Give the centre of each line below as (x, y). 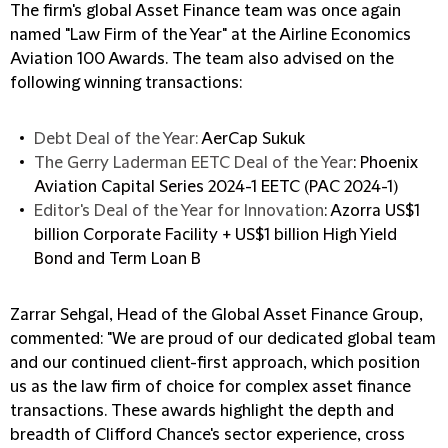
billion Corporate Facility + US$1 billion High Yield (215, 235)
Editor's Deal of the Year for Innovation (179, 211)
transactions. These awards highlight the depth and (202, 411)
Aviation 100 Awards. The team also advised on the (202, 59)
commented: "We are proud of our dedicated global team (223, 339)
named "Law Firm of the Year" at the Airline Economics (210, 35)
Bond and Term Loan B (117, 259)
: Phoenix (385, 163)
